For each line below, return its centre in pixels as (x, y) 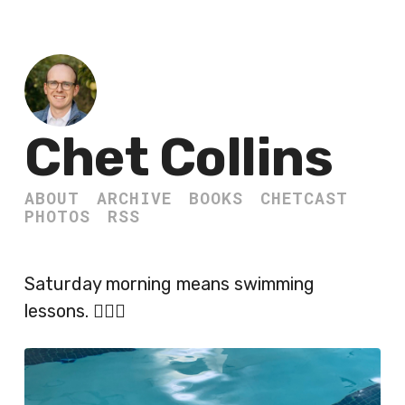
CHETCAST (304, 198)
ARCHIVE (134, 198)
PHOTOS (57, 216)
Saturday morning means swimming (170, 284)
